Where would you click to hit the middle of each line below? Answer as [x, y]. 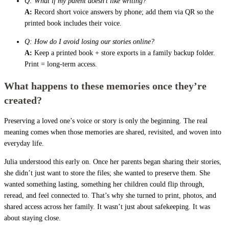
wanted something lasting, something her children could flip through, [104, 185]
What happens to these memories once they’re [105, 86]
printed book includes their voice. [73, 23]
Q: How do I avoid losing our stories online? [89, 41]
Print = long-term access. [61, 64]
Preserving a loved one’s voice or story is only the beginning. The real [106, 121]
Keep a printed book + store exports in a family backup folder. [124, 53]
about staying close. [32, 218]
